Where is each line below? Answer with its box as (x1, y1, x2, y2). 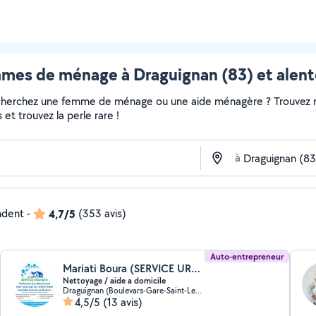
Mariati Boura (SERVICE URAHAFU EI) (191, 261, 201, 276)
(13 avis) (103, 295, 143, 310)
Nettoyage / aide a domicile (63, 275, 166, 286)
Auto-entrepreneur (209, 250, 284, 262)
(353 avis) (78, 206, 126, 221)
